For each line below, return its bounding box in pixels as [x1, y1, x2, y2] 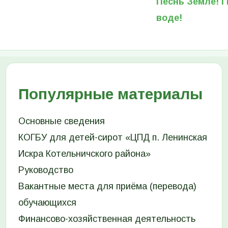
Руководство [18, 164, 73, 175]
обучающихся [18, 197, 76, 208]
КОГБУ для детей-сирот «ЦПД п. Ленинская [18, 132, 207, 142]
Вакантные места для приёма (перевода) [18, 181, 196, 191]
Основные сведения [18, 116, 105, 126]
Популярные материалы [18, 85, 203, 102]
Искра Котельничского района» [18, 148, 151, 159]
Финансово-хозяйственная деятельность [18, 213, 195, 224]
